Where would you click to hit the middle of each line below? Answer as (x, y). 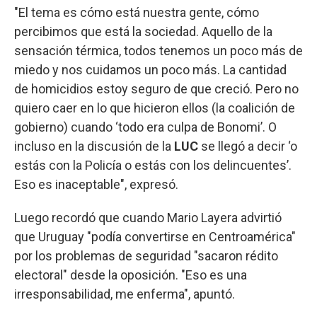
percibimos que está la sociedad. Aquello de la (143, 31)
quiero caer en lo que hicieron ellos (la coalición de (155, 108)
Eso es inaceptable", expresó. (96, 184)
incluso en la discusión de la (94, 146)
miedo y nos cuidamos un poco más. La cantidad (150, 69)
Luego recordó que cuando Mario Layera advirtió (148, 217)
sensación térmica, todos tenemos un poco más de (158, 50)
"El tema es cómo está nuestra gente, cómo (137, 12)
